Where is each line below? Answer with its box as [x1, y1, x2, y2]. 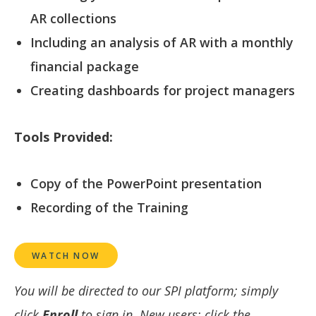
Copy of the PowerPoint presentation [30, 175, 262, 193]
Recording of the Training [30, 199, 188, 217]
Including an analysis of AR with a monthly [30, 34, 293, 51]
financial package [30, 58, 139, 75]
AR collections [30, 10, 116, 28]
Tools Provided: [14, 128, 113, 146]
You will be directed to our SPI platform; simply [14, 282, 278, 300]
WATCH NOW [32, 250, 100, 262]
